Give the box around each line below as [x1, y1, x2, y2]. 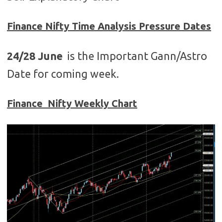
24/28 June [7, 50, 67, 62]
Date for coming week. [7, 68, 119, 80]
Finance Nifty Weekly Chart [7, 98, 137, 109]
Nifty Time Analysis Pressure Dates [45, 20, 211, 32]
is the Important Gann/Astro [67, 50, 207, 62]
